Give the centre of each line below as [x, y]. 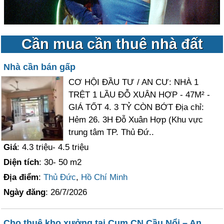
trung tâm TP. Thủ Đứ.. [111, 132]
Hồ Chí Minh [104, 177]
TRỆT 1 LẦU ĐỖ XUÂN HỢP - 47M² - [139, 95]
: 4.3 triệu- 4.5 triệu [53, 147]
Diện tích [21, 162]
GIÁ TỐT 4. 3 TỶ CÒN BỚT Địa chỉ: [136, 107]
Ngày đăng [25, 192]
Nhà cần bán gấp [40, 67]
